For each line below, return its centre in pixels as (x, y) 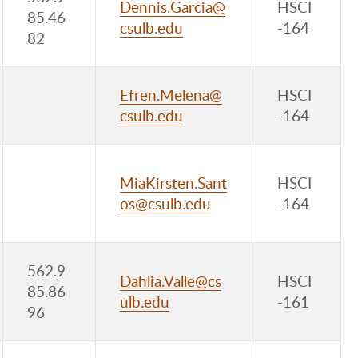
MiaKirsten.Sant (173, 183)
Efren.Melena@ (171, 95)
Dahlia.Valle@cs (171, 281)
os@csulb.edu (165, 204)
